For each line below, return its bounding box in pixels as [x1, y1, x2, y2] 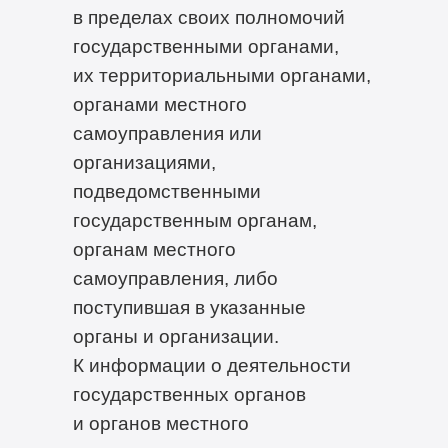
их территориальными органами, [72, 63, 371, 86]
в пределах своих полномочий [72, 5, 345, 28]
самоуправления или [72, 121, 262, 144]
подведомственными [72, 179, 261, 202]
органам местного [72, 237, 236, 260]
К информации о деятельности [72, 353, 351, 376]
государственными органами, [72, 34, 339, 57]
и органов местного [72, 411, 249, 434]
